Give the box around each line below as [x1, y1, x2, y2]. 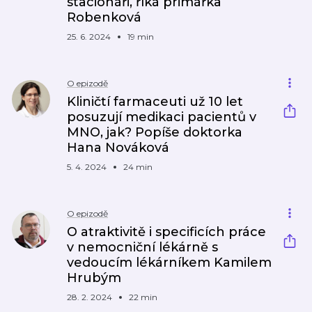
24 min [123, 162, 153, 172]
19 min [127, 31, 154, 42]
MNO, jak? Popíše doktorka [67, 125, 242, 140]
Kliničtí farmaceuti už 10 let [67, 94, 243, 109]
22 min [129, 292, 157, 302]
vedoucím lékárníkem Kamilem [67, 255, 272, 270]
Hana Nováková [67, 140, 169, 155]
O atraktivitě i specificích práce [67, 224, 266, 240]
